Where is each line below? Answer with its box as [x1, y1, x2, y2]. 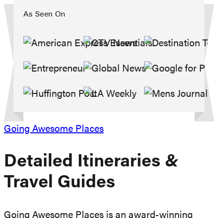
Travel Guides [4, 174, 115, 192]
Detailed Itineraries [4, 153, 165, 171]
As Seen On [23, 11, 66, 19]
